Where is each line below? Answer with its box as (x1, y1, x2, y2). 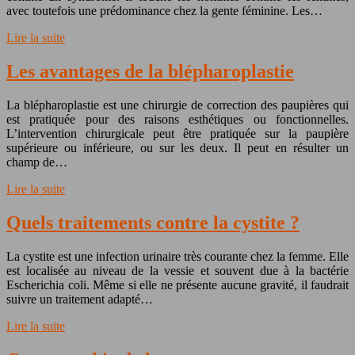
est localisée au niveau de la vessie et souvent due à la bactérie (6, 263, 349, 277)
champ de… (6, 155, 67, 170)
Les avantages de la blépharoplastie (6, 61, 294, 82)
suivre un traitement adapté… (6, 292, 153, 306)
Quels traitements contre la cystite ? (6, 212, 300, 233)
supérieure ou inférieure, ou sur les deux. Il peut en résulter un (6, 141, 349, 155)
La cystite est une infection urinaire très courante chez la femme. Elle (6, 249, 349, 263)
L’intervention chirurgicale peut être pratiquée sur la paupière (6, 127, 349, 141)
